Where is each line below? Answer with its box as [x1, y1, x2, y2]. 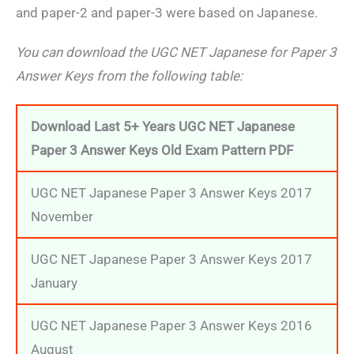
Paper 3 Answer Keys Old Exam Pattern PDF [31, 141, 293, 158]
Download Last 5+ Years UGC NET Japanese [31, 118, 295, 134]
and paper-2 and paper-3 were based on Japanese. [16, 4, 318, 21]
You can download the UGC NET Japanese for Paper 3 [16, 44, 337, 61]
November [31, 208, 93, 224]
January [31, 274, 77, 291]
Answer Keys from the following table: [16, 68, 243, 85]
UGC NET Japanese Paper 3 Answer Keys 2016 [31, 317, 312, 333]
